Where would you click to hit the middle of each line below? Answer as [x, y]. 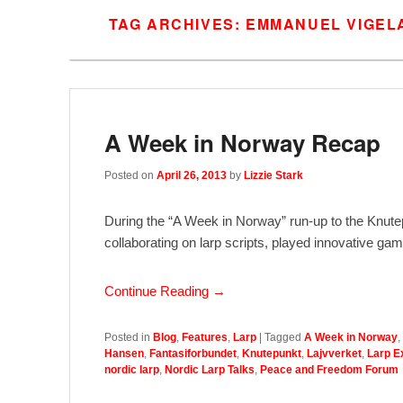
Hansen [124, 353]
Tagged [283, 337]
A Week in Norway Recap [242, 143]
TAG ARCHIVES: [177, 24]
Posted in [127, 337]
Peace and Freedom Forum [329, 369]
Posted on [130, 175]
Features [205, 337]
